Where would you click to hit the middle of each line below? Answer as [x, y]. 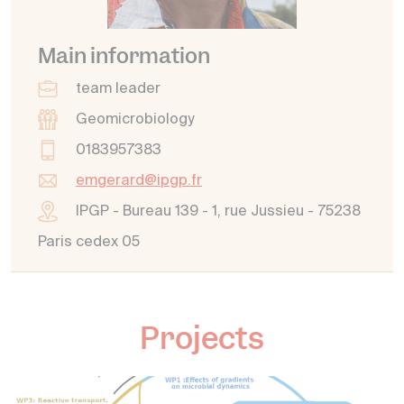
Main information [124, 55]
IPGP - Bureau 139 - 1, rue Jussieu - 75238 [218, 212]
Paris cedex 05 [89, 243]
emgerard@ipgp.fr [139, 181]
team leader [118, 89]
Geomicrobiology [135, 120]
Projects [202, 338]
